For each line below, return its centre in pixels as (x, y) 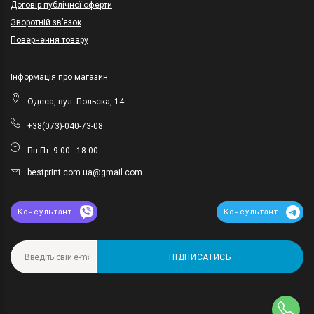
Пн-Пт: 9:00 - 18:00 (63, 151)
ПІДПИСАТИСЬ (200, 257)
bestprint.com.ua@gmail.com (85, 173)
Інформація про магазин (59, 77)
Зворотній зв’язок (46, 23)
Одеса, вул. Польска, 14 (76, 102)
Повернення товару (49, 40)
